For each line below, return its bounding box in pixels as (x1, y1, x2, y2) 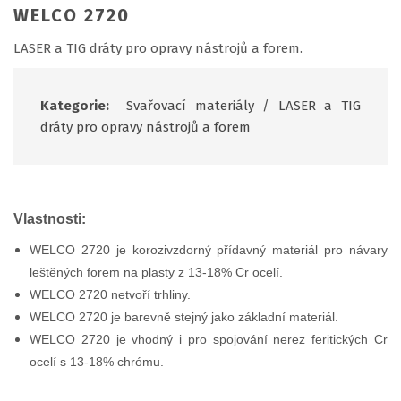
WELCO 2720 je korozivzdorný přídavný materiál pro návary (30, 242, 388, 257)
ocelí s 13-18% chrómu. (30, 354, 164, 369)
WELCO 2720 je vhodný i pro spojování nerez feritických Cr (30, 331, 388, 346)
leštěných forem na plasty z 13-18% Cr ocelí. (30, 264, 283, 279)
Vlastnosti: (13, 210, 86, 226)
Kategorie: (40, 97, 118, 114)
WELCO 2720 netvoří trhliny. (30, 286, 191, 302)
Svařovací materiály (126, 97, 254, 114)
